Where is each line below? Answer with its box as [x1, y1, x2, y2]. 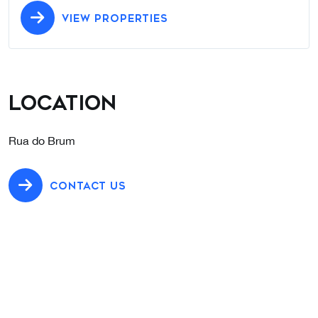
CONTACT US [50, 180, 126, 193]
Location [9, 92, 116, 116]
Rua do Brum [9, 134, 75, 148]
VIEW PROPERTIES [62, 13, 168, 26]
